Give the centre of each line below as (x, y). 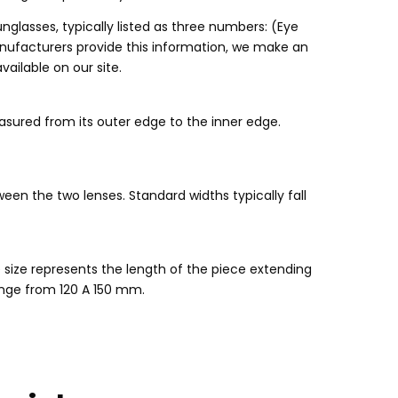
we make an (270, 48)
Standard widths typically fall (218, 195)
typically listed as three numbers (163, 27)
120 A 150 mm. (100, 290)
